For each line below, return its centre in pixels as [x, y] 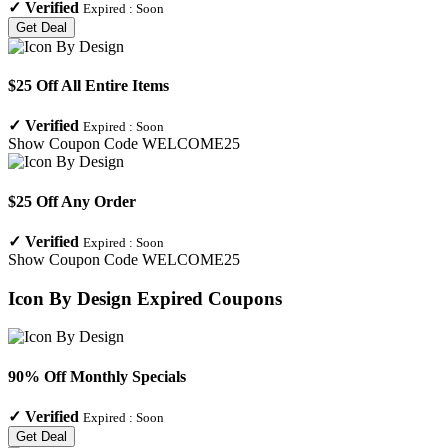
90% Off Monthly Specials [97, 376]
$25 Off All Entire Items [88, 86]
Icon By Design [70, 298]
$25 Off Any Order [72, 201]
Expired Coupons [207, 298]
